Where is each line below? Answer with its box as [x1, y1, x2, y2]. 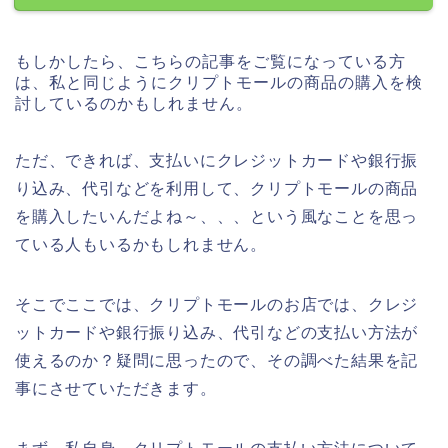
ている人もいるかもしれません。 [15, 236, 267, 254]
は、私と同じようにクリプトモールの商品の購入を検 [15, 74, 423, 92]
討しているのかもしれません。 [15, 95, 253, 113]
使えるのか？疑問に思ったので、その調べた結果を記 [15, 352, 419, 370]
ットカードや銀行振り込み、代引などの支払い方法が [15, 324, 419, 342]
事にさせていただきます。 [15, 380, 217, 398]
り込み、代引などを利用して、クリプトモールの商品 [15, 180, 419, 198]
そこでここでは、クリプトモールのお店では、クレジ [15, 296, 419, 314]
